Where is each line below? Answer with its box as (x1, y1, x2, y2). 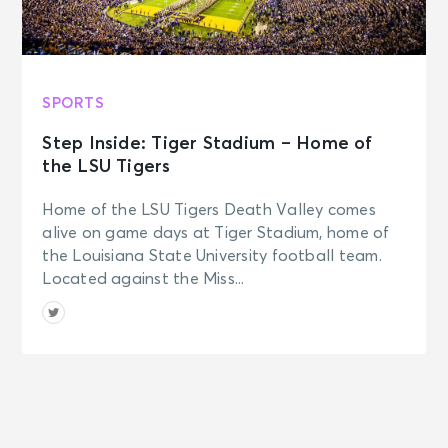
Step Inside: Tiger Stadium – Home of (42, 134, 373, 153)
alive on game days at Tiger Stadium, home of (42, 224, 390, 241)
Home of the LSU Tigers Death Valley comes (42, 201, 376, 218)
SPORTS (42, 95, 104, 111)
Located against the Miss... (42, 270, 245, 287)
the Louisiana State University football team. (42, 247, 382, 264)
